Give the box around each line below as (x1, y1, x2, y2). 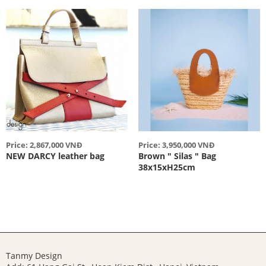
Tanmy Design (6, 249, 62, 261)
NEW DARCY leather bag (6, 150, 104, 161)
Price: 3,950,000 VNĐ (138, 139, 215, 150)
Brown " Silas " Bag (138, 150, 216, 161)
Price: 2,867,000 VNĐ (6, 139, 83, 150)
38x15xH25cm (138, 161, 195, 173)
